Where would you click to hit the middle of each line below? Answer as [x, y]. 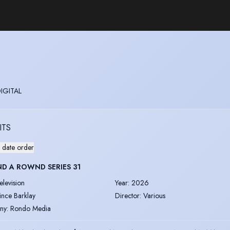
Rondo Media [31, 208]
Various [154, 195]
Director [127, 195]
